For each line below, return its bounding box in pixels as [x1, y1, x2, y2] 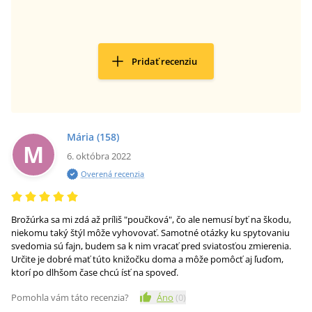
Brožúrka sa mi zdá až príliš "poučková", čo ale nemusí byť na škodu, [11, 213, 291, 226]
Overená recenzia [81, 169, 144, 179]
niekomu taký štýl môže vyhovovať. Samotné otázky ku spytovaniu [11, 226, 290, 239]
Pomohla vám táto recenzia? [11, 291, 129, 304]
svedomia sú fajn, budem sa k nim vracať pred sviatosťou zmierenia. [11, 240, 291, 252]
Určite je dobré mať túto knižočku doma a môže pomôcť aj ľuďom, [11, 253, 283, 265]
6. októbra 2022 [67, 150, 131, 162]
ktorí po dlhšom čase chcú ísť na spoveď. [11, 266, 178, 279]
